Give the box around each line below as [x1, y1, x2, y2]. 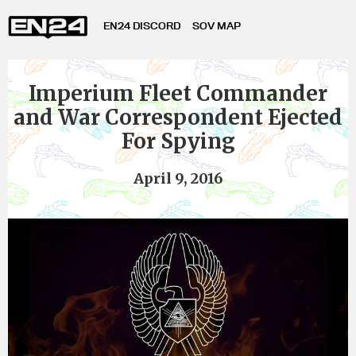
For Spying [121, 128, 235, 154]
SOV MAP [192, 19, 241, 32]
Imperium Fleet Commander [29, 80, 327, 106]
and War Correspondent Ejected [14, 104, 342, 130]
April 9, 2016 [133, 169, 222, 188]
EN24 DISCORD [103, 19, 180, 32]
